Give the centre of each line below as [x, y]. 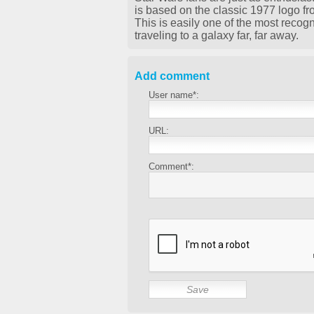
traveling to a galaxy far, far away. [217, 36]
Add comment [172, 76]
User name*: [174, 95]
